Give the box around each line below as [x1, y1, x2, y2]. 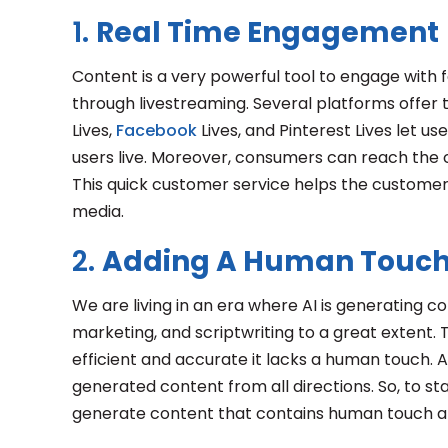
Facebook [116, 119, 197, 142]
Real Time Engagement [96, 13, 439, 52]
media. [72, 200, 128, 223]
